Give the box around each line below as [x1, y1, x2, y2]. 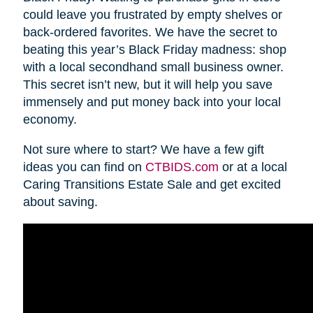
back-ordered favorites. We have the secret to [22, 25, 277, 40]
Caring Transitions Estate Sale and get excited [22, 177, 281, 192]
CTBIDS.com [145, 160, 219, 175]
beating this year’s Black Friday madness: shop [22, 43, 286, 57]
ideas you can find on [22, 160, 145, 175]
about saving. [22, 195, 98, 210]
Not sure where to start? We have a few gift [22, 143, 264, 157]
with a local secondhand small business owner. [22, 60, 284, 75]
